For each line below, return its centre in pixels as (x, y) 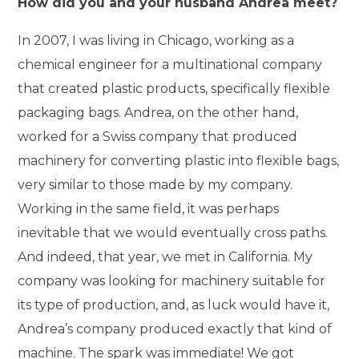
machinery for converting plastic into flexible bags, (179, 161)
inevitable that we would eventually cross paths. (173, 233)
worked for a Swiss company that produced (158, 137)
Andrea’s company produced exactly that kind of (175, 329)
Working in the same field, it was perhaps (149, 209)
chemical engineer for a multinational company (170, 65)
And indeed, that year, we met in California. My (165, 257)
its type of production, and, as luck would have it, (174, 305)
